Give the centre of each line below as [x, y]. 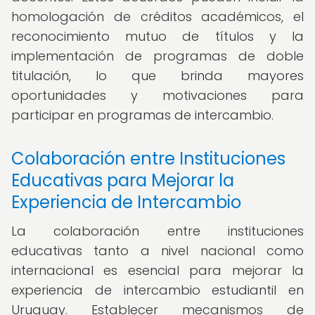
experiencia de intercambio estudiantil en [157, 290]
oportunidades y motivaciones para [157, 95]
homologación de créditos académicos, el [157, 17]
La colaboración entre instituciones [157, 231]
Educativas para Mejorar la [123, 180]
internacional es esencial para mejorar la [157, 270]
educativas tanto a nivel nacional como [157, 251]
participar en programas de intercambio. [142, 115]
